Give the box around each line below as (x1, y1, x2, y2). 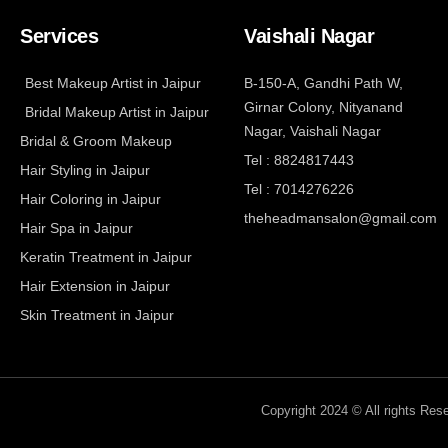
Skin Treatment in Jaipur (20, 307, 174, 323)
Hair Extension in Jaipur (20, 278, 170, 294)
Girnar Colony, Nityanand (244, 99, 403, 115)
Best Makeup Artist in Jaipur (25, 75, 201, 91)
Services (20, 25, 98, 47)
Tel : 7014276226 (244, 181, 354, 197)
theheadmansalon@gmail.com (244, 210, 437, 226)
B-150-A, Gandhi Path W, (244, 75, 403, 91)
